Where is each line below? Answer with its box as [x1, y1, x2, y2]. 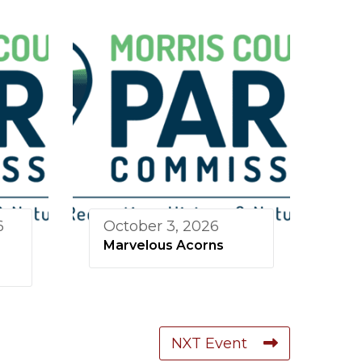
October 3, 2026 [103, 217, 219, 236]
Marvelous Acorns [103, 238, 224, 254]
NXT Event [171, 335, 247, 353]
